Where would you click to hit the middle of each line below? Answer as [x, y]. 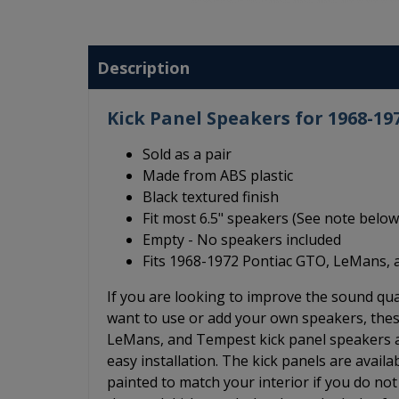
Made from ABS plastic [218, 175]
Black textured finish [211, 197]
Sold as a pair [187, 154]
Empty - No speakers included [242, 240]
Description [143, 68]
